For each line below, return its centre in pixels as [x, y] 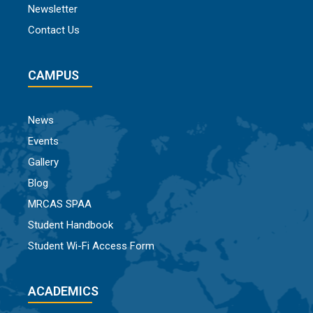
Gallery [43, 162]
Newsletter [53, 9]
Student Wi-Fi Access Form [91, 246]
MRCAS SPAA [60, 204]
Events [43, 141]
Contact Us [54, 30]
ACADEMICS [63, 291]
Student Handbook [71, 225]
